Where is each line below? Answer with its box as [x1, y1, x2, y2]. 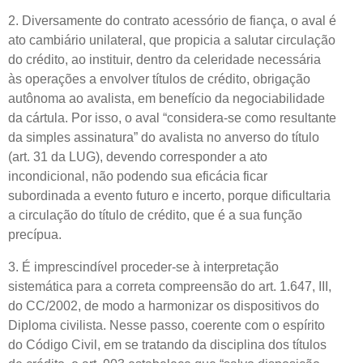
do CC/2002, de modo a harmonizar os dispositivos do [8, 298, 319, 313]
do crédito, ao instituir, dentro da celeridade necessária [8, 52, 321, 66]
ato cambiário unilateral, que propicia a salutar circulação [8, 32, 335, 47]
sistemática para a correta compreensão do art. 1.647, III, [8, 279, 331, 293]
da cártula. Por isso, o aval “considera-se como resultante [8, 110, 336, 125]
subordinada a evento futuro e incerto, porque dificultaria [8, 188, 331, 203]
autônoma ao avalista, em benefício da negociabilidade [8, 91, 325, 105]
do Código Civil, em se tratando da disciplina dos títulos [8, 337, 327, 352]
